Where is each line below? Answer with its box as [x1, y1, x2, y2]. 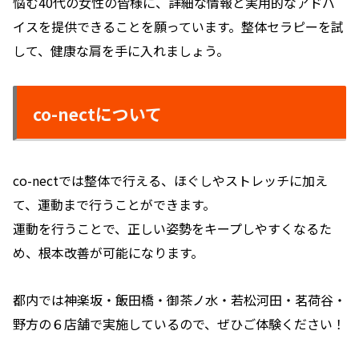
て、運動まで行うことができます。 [13, 195, 216, 215]
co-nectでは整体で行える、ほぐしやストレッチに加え [13, 171, 328, 191]
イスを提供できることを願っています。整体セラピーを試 [13, 17, 344, 37]
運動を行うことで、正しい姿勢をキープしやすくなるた [13, 219, 332, 239]
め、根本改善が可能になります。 [13, 243, 204, 263]
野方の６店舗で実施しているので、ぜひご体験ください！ [13, 313, 345, 333]
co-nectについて [33, 102, 162, 126]
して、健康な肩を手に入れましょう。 [13, 41, 229, 61]
